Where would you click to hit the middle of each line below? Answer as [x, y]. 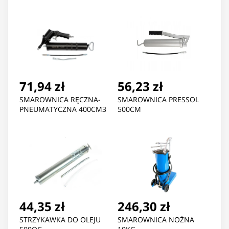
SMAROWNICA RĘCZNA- [60, 100]
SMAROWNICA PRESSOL [158, 100]
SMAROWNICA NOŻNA [156, 220]
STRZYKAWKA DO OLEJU [60, 220]
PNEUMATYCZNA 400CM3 [63, 109]
